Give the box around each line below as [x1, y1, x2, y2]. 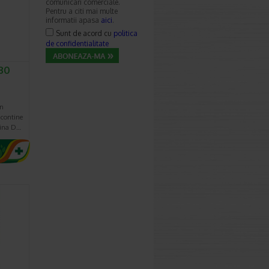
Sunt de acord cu [56, 29, 113, 38]
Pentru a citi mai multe [46, 7, 118, 16]
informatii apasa [46, 16, 101, 25]
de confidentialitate [46, 39, 109, 48]
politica [113, 29, 138, 38]
